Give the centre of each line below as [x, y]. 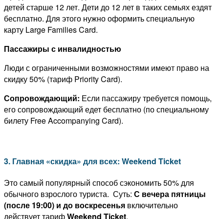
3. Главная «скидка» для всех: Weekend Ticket [92, 161]
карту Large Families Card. [51, 29]
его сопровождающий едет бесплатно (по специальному [106, 109]
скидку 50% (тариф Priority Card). [63, 79]
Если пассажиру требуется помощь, [146, 98]
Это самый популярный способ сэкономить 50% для [99, 183]
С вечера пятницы [170, 194]
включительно [152, 205]
